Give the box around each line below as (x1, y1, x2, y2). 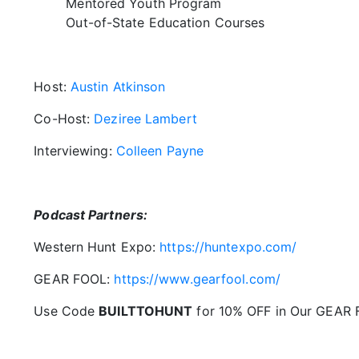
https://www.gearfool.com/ (114, 271, 280, 287)
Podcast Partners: (34, 207, 148, 223)
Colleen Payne (115, 143, 208, 159)
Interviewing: (34, 143, 116, 159)
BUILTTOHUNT (99, 303, 193, 319)
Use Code (34, 303, 99, 319)
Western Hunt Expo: (34, 239, 160, 255)
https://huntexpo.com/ (159, 239, 297, 255)
